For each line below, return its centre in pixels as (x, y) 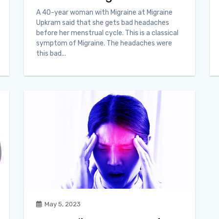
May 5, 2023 (63, 204)
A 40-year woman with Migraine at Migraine (104, 13)
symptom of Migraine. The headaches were (104, 44)
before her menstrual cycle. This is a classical (107, 33)
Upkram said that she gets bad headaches (103, 23)
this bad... (51, 54)
